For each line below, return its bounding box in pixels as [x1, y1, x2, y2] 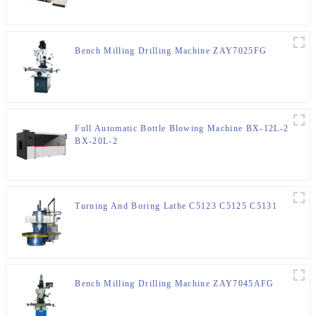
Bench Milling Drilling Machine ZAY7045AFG [75, 279, 274, 289]
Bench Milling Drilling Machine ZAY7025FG [75, 46, 267, 56]
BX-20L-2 [75, 136, 119, 147]
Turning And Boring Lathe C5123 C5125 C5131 [75, 201, 277, 212]
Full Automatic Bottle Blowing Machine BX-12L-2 [75, 123, 289, 134]
